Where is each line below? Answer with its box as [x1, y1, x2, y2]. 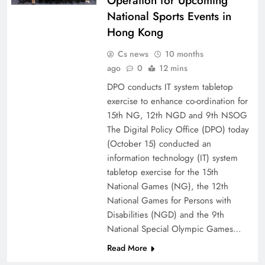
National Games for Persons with [106, 194, 231, 207]
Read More [106, 242, 147, 254]
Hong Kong [106, 24, 163, 40]
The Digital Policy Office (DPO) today [106, 123, 249, 136]
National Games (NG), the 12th [106, 180, 228, 193]
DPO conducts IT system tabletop [106, 80, 233, 93]
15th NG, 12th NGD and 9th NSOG [106, 109, 247, 122]
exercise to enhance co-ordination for [106, 95, 248, 108]
